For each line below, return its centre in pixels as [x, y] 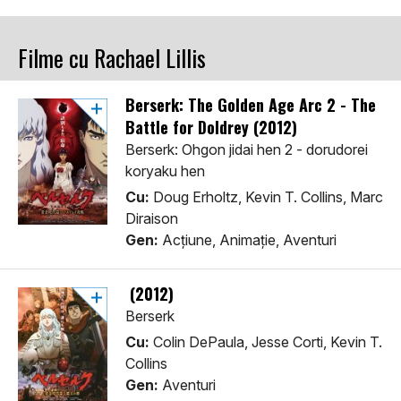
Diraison [152, 219]
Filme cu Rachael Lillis [112, 58]
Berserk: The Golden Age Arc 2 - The [251, 105]
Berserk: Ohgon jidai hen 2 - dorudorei [247, 150]
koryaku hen [165, 171]
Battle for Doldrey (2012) [211, 128]
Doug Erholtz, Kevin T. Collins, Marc [266, 197]
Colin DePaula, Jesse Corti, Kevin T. [266, 342]
